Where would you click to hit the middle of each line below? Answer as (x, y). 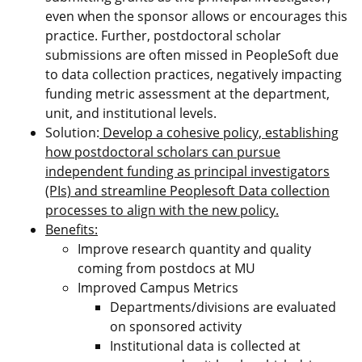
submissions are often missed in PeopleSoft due (192, 55)
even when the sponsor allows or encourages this (196, 16)
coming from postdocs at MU (166, 268)
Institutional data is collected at (205, 346)
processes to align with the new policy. (162, 210)
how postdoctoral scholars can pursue (163, 152)
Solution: (72, 133)
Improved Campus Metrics (158, 288)
